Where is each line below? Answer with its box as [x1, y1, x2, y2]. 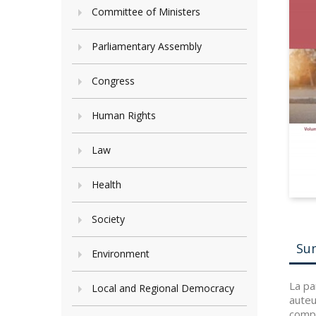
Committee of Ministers [92, 5, 200, 18]
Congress [92, 74, 135, 87]
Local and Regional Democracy [92, 281, 234, 295]
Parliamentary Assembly [92, 39, 202, 53]
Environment [92, 247, 150, 260]
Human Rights [92, 109, 156, 122]
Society [92, 212, 125, 226]
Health [92, 178, 121, 191]
